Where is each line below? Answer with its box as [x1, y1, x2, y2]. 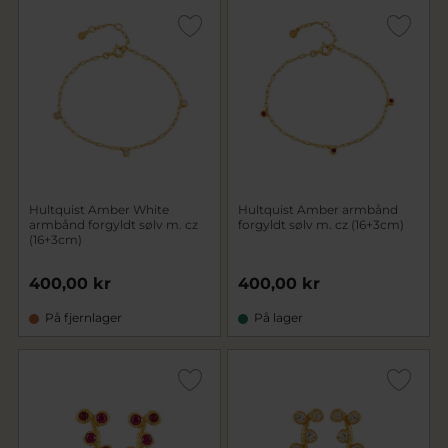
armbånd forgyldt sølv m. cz [29, 217, 198, 232]
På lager [254, 310, 303, 325]
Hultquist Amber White [29, 202, 169, 217]
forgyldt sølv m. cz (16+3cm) [238, 217, 404, 232]
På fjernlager [45, 310, 122, 325]
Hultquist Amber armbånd [238, 202, 398, 217]
